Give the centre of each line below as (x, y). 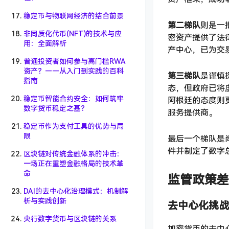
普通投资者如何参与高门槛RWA (75, 61)
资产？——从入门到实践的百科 (74, 71)
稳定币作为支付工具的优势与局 (74, 126)
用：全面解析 (45, 43)
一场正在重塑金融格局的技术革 (74, 164)
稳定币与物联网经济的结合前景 (74, 16)
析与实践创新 (45, 201)
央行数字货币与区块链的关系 (70, 219)
